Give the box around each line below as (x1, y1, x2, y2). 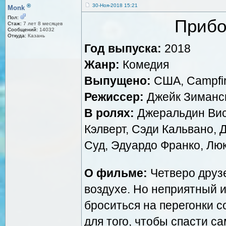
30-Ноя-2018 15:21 (92, 2, 138, 8)
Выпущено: (84, 74, 151, 87)
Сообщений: (8, 27, 38, 33)
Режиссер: (84, 90, 144, 103)
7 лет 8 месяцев (22, 21, 63, 27)
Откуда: (8, 33, 26, 39)
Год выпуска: (84, 41, 161, 55)
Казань (26, 33, 45, 39)
